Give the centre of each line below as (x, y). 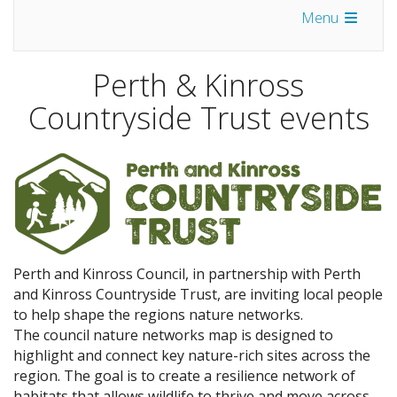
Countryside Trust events (198, 117)
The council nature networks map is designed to (173, 335)
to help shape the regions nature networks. (158, 315)
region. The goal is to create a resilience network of (184, 376)
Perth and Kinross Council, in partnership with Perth (187, 274)
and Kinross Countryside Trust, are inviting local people (198, 295)
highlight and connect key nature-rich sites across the (192, 356)
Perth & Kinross (198, 85)
